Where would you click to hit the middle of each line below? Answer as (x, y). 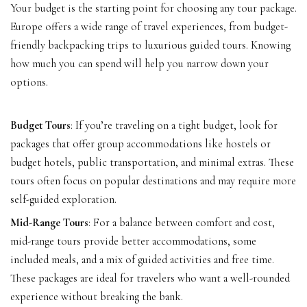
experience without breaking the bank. (97, 297)
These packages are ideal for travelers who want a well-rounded (150, 279)
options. (29, 83)
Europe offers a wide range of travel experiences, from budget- (149, 27)
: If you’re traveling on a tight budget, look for (174, 126)
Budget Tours (40, 126)
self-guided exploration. (63, 200)
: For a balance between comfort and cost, (182, 223)
